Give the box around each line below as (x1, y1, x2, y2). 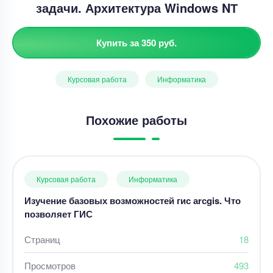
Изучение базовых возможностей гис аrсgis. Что (24, 193, 241, 207)
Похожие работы (86, 110, 187, 129)
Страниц (24, 232, 60, 246)
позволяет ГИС (24, 207, 93, 221)
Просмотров (24, 258, 76, 272)
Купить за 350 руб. (96, 35, 177, 49)
